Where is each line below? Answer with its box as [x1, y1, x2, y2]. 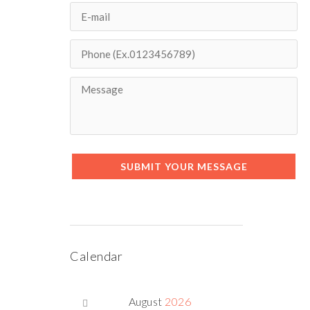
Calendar [70, 248, 122, 264]
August [128, 295, 165, 308]
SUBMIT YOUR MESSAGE [120, 161, 248, 172]
